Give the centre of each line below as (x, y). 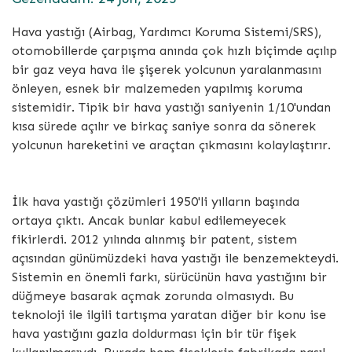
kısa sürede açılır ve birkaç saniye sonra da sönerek (164, 126)
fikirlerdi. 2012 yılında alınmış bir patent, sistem (154, 239)
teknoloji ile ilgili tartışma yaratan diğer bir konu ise (169, 314)
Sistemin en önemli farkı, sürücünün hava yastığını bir (169, 277)
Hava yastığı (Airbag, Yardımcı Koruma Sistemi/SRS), (167, 31)
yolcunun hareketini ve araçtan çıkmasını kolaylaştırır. (171, 145)
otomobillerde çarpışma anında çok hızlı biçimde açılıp (174, 50)
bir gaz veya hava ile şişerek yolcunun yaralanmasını (167, 69)
